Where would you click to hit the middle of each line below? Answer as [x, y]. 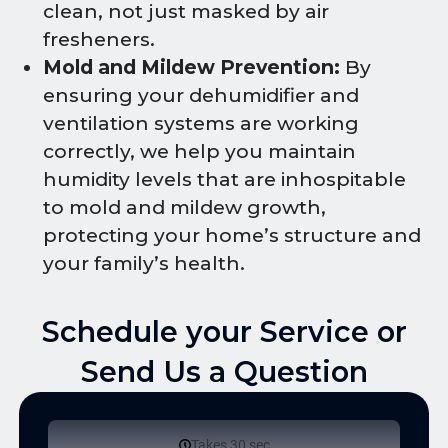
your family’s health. [144, 263]
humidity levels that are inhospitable [224, 179]
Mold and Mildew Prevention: [191, 67]
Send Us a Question [224, 371]
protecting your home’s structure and [232, 235]
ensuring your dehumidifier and [201, 95]
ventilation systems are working [201, 123]
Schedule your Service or [224, 331]
